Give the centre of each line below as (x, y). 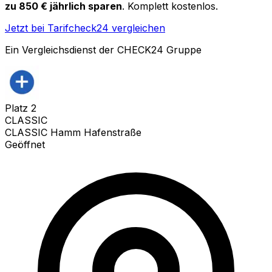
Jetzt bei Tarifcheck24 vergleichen (85, 28)
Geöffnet (25, 144)
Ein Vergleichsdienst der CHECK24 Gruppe (103, 49)
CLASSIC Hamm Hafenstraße (73, 132)
